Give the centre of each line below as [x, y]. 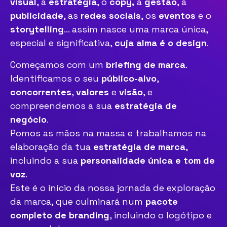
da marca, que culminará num [78, 201]
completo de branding [60, 215]
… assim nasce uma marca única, [136, 29]
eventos [177, 15]
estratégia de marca [138, 147]
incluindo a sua [45, 160]
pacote [162, 201]
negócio [28, 119]
